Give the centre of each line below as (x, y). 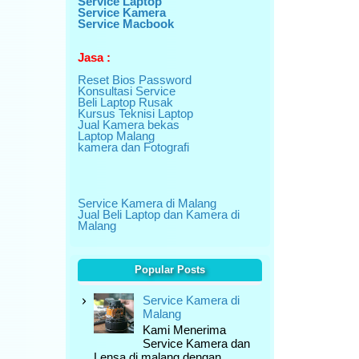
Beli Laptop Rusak (125, 102)
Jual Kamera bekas (129, 125)
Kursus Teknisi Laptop (135, 113)
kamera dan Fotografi (133, 147)
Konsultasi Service (127, 91)
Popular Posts (170, 270)
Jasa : (94, 57)
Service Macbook (126, 24)
